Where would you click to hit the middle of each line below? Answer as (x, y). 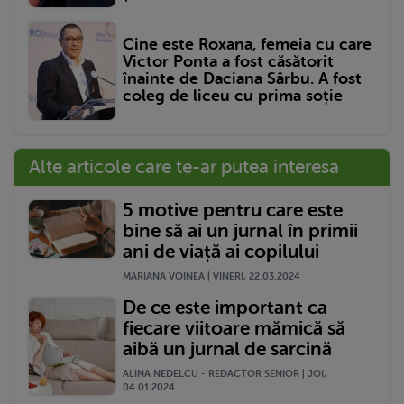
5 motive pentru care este (233, 210)
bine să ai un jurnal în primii (240, 230)
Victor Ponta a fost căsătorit (228, 62)
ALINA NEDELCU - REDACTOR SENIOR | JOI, (225, 374)
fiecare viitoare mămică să (234, 329)
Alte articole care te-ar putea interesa (184, 166)
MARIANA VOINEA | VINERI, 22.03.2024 (211, 276)
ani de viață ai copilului (221, 251)
